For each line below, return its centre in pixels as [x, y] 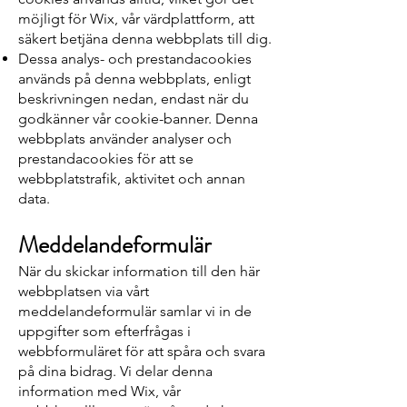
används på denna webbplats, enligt [134, 79]
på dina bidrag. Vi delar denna [115, 371]
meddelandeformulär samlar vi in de [135, 311]
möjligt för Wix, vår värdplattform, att [136, 19]
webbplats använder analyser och [125, 139]
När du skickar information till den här [139, 271]
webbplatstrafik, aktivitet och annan [132, 179]
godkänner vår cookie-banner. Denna [138, 119]
